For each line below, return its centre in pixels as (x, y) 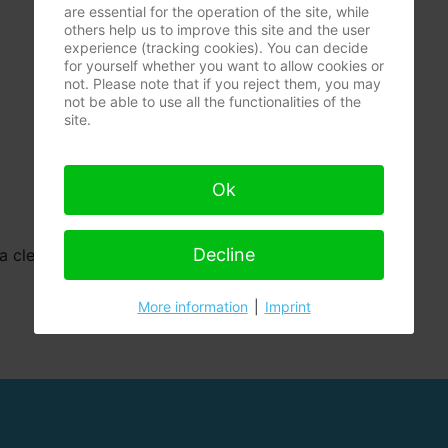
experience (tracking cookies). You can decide (216, 47)
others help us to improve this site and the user (217, 29)
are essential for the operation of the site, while (216, 11)
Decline (224, 254)
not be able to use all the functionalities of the (212, 101)
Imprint (287, 306)
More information (192, 306)
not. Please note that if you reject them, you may (222, 83)
